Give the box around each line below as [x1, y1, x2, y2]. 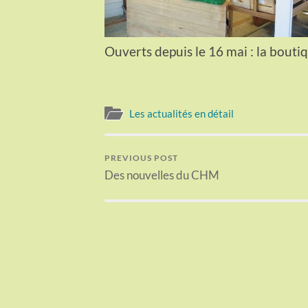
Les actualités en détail [129, 107, 234, 120]
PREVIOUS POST [104, 153, 178, 164]
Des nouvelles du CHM [104, 168, 219, 183]
